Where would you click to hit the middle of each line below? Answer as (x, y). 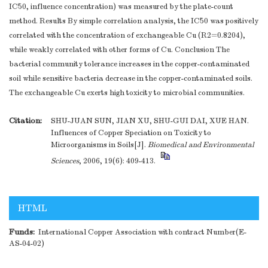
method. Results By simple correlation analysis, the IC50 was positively (134, 21)
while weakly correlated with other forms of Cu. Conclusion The (119, 50)
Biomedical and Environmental (201, 145)
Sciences (65, 161)
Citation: (25, 121)
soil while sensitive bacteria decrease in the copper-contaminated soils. (131, 79)
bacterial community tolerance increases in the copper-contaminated (129, 64)
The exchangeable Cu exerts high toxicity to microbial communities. (127, 93)
